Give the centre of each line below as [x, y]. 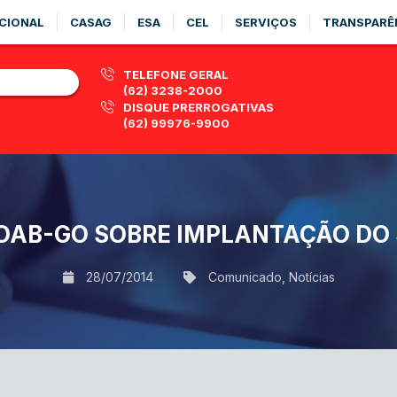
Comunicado [245, 276]
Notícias [311, 276]
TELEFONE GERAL [176, 74]
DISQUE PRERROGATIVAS [198, 107]
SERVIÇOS [266, 22]
